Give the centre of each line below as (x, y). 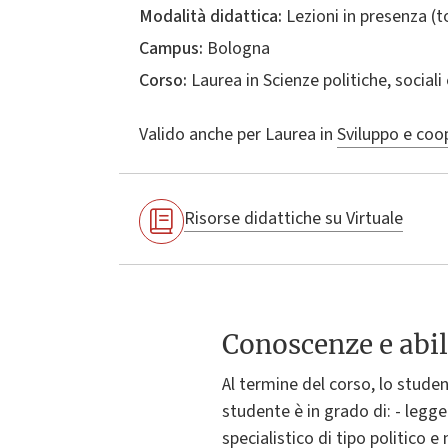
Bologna (236, 48)
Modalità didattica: (210, 16)
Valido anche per (200, 134)
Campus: (171, 48)
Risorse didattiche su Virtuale (293, 219)
